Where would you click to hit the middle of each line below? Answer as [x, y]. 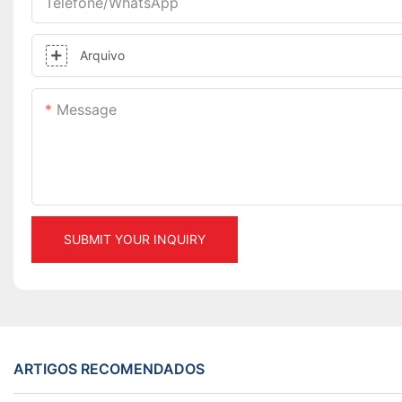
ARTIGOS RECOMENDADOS [109, 368]
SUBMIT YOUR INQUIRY [135, 240]
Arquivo [102, 56]
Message [87, 110]
